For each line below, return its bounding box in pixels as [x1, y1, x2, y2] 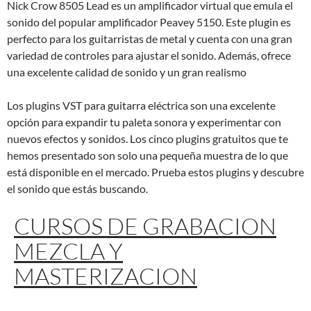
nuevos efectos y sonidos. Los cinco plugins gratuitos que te [7, 131, 288, 145]
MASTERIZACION [14, 261, 197, 290]
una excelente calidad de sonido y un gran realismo [7, 65, 246, 78]
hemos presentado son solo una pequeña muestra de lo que [7, 148, 288, 162]
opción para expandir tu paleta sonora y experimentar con [7, 115, 281, 128]
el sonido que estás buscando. [7, 181, 148, 195]
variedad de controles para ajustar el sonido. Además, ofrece [7, 48, 291, 62]
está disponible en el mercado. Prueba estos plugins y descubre [7, 165, 304, 178]
